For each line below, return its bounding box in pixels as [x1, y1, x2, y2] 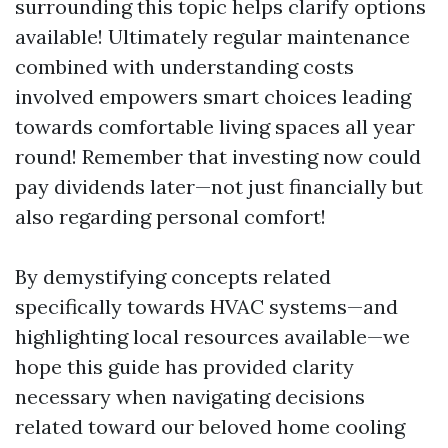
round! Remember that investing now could [15, 144, 421, 169]
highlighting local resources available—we [15, 324, 410, 349]
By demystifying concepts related [15, 264, 331, 289]
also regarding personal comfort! [15, 204, 326, 229]
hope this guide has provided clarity [15, 354, 354, 379]
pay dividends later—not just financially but [15, 174, 423, 199]
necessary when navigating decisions [15, 384, 365, 409]
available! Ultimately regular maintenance [15, 24, 410, 49]
